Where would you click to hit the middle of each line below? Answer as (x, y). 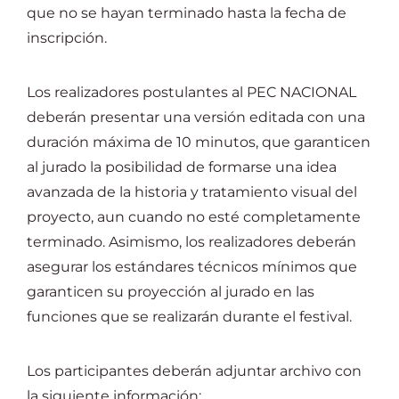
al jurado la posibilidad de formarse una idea (182, 167)
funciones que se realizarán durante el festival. (189, 317)
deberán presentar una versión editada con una (196, 117)
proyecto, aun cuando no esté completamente (194, 217)
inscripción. (67, 38)
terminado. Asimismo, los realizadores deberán (191, 242)
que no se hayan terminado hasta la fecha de (187, 13)
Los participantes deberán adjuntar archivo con (194, 371)
